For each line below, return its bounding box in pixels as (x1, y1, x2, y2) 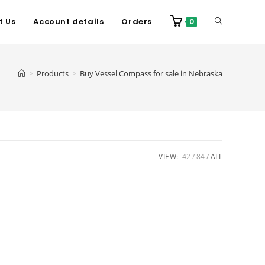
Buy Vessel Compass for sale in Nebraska (80, 68, 222, 79)
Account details (33, 16, 104, 27)
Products (37, 68, 69, 79)
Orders (121, 16, 152, 27)
